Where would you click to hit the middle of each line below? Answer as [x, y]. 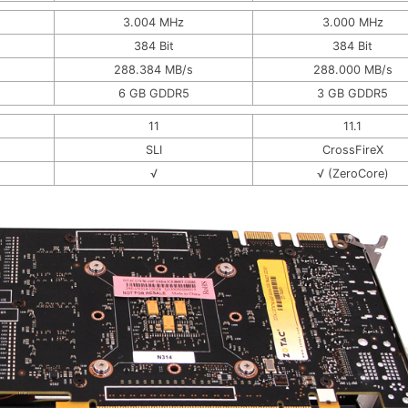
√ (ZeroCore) [352, 173]
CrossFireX [352, 149]
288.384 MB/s [153, 69]
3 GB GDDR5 [352, 93]
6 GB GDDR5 [153, 93]
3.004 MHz [153, 22]
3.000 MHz [352, 22]
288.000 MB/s [352, 69]
